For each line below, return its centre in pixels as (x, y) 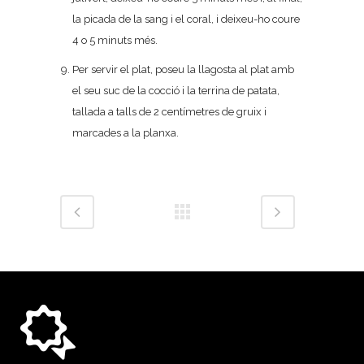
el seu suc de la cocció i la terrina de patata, (176, 91)
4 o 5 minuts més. (115, 40)
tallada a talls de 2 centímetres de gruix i (169, 112)
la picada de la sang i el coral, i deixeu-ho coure (186, 19)
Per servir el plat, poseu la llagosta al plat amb (183, 69)
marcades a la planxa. (126, 133)
